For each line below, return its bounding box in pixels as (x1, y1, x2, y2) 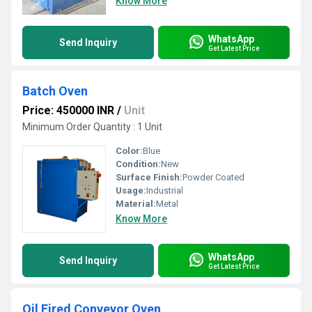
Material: (116, 198, 156, 209)
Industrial (146, 185, 183, 196)
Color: (116, 146, 143, 156)
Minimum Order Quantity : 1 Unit (22, 121, 162, 132)
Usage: (116, 185, 146, 196)
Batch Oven (22, 84, 88, 98)
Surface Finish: (116, 172, 182, 182)
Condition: (116, 159, 161, 169)
